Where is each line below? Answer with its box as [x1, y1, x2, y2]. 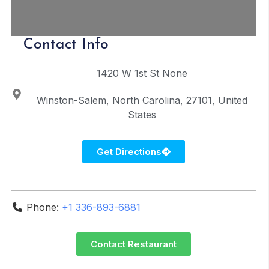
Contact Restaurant [91, 238, 177, 250]
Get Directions [97, 146, 162, 157]
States [128, 109, 157, 121]
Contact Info [23, 37, 109, 52]
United [218, 94, 248, 106]
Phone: [26, 201, 62, 213]
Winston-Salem [37, 94, 107, 106]
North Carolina [112, 94, 181, 106]
